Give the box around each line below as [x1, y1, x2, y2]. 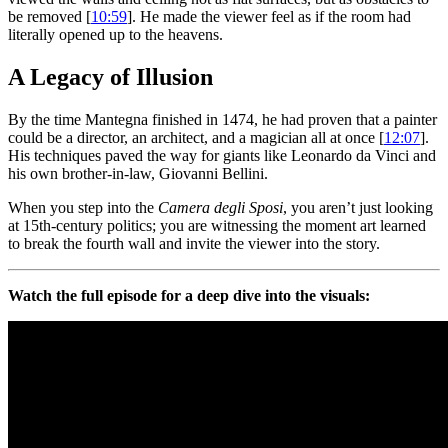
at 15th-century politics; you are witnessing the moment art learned [8, 217, 426, 235]
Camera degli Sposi [158, 199, 283, 217]
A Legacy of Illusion [8, 64, 213, 91]
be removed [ [8, 8, 91, 26]
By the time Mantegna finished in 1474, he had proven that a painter [8, 111, 437, 129]
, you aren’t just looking [283, 199, 433, 217]
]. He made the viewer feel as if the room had [127, 8, 411, 26]
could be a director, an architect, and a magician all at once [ [8, 129, 384, 147]
